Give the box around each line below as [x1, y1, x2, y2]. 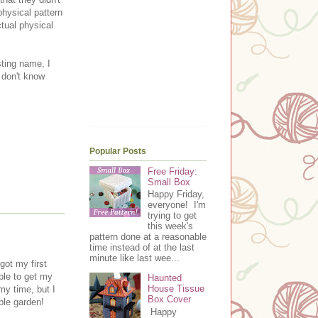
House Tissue [148, 283, 205, 295]
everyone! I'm [148, 199, 207, 211]
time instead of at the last [89, 242, 194, 253]
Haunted [148, 273, 182, 284]
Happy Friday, [148, 189, 205, 200]
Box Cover [148, 294, 192, 305]
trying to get [148, 210, 197, 221]
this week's [148, 221, 194, 232]
